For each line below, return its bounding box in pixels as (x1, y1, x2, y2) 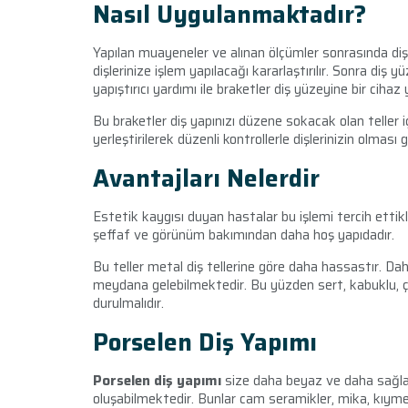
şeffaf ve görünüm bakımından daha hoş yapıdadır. (93, 224, 394, 247)
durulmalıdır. (93, 292, 168, 315)
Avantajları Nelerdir (93, 159, 320, 198)
